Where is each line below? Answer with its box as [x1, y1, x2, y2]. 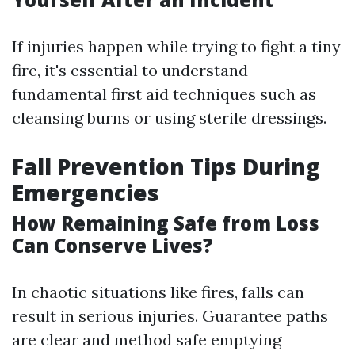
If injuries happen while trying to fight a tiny [12, 36, 341, 56]
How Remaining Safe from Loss [12, 210, 319, 236]
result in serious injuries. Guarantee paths [12, 306, 328, 326]
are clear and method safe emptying [12, 330, 281, 349]
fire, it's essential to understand [12, 60, 248, 80]
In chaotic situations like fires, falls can [12, 282, 304, 302]
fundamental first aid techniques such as [12, 84, 316, 104]
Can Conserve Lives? [12, 232, 213, 258]
